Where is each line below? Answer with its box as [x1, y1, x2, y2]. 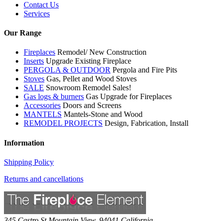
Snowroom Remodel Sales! [46, 83, 131, 92]
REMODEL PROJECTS [24, 119, 103, 128]
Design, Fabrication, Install [105, 119, 188, 128]
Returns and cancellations [4, 174, 83, 183]
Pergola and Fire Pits [112, 66, 177, 74]
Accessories [24, 101, 61, 110]
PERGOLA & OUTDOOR [24, 66, 110, 74]
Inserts [24, 57, 44, 66]
